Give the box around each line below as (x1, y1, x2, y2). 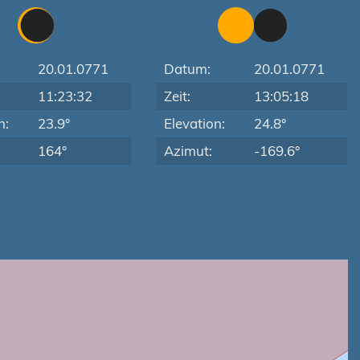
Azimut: (164, 142, 213, 159)
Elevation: (164, 115, 226, 132)
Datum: (164, 60, 211, 77)
